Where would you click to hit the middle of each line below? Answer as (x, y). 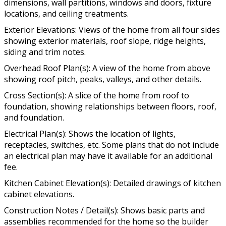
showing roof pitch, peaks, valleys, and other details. (103, 79)
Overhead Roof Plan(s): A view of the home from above (107, 68)
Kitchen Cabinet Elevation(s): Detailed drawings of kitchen (112, 183)
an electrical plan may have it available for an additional (108, 156)
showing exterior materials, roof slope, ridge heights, (105, 41)
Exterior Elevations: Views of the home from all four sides (112, 30)
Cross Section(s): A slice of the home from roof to (97, 95)
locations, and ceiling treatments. (66, 13)
